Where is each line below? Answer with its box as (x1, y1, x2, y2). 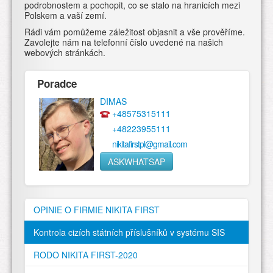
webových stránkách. (24, 46, 105, 59)
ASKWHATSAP (108, 155, 165, 168)
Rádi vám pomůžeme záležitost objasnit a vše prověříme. (24, 26, 245, 38)
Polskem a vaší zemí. (24, 9, 107, 22)
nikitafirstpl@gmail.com (112, 138, 187, 151)
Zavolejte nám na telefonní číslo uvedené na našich (24, 36, 223, 49)
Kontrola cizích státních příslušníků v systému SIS (34, 225, 225, 238)
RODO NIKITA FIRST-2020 (34, 248, 138, 261)
